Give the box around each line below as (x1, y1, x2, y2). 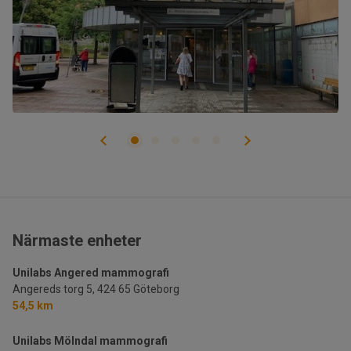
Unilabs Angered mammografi (13, 266, 169, 280)
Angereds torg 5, (13, 283, 95, 296)
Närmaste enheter (13, 231, 142, 251)
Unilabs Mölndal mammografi (13, 335, 168, 348)
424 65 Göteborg (97, 283, 179, 296)
